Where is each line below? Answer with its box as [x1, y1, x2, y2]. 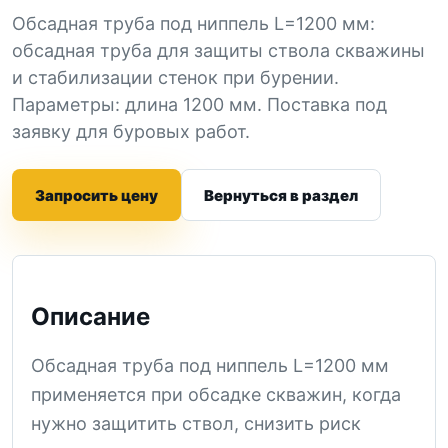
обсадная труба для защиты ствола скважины [12, 40, 425, 61]
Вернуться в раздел [204, 185, 358, 205]
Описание [31, 301, 150, 331]
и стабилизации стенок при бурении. [12, 67, 339, 88]
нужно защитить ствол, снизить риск [31, 412, 361, 434]
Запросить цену [35, 185, 158, 205]
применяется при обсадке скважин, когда [31, 383, 401, 405]
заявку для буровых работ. [12, 121, 250, 142]
